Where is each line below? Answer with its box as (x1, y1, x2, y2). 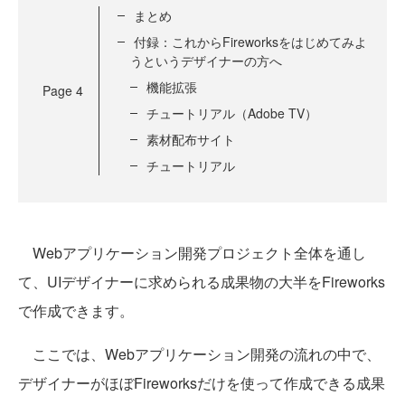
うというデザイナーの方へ (130, 51, 282, 70)
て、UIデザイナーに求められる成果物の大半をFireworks (18, 270, 385, 292)
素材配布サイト (146, 129, 235, 148)
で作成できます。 (18, 299, 134, 321)
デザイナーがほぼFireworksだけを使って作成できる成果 (18, 372, 385, 393)
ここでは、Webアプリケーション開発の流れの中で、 (18, 343, 381, 364)
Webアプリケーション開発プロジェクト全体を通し (18, 241, 366, 263)
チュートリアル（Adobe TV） (146, 103, 317, 122)
